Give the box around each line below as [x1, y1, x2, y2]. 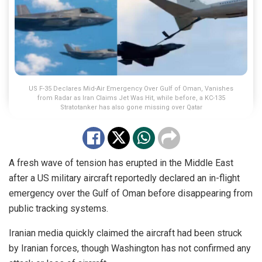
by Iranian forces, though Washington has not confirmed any [9, 242, 251, 254]
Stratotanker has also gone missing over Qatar [60, 103, 202, 111]
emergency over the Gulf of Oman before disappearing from [9, 187, 253, 199]
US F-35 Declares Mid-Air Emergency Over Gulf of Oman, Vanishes [29, 84, 233, 92]
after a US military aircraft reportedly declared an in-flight [9, 172, 240, 184]
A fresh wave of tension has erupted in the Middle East [9, 157, 233, 168]
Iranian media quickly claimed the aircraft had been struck [9, 227, 242, 239]
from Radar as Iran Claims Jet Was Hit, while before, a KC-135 [37, 94, 225, 102]
